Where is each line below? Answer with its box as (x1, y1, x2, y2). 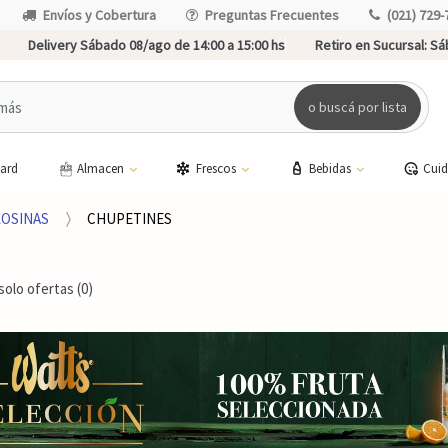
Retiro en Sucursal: (315, 36, 427, 54)
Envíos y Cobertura (43, 6, 156, 24)
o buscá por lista (308, 97, 408, 116)
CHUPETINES (87, 208, 173, 228)
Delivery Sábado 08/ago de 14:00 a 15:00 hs (28, 36, 285, 54)
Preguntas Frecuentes (205, 6, 339, 24)
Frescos (195, 159, 239, 177)
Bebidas (308, 159, 354, 177)
